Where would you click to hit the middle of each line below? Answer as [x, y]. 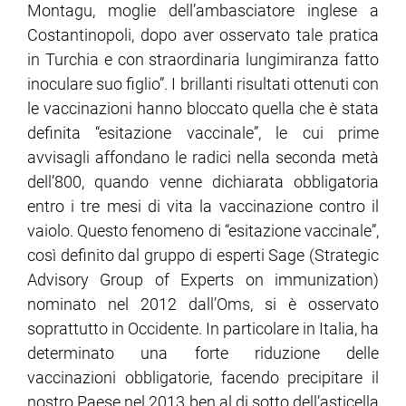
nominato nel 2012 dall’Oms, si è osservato [203, 304]
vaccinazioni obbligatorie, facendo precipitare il [203, 378]
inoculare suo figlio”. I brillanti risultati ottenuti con [203, 84]
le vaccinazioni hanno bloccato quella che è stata [203, 109]
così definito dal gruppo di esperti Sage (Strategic [203, 256]
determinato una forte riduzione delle [203, 353]
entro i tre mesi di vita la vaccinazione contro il [203, 207]
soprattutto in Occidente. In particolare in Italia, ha [203, 329]
